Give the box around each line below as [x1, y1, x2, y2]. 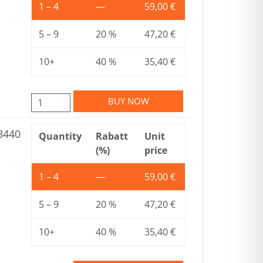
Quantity [39, 129, 82, 143]
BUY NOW [107, 95, 149, 107]
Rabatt [96, 129, 128, 143]
